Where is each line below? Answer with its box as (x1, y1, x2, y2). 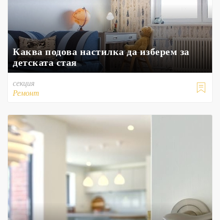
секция (13, 78, 34, 88)
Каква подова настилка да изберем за (13, 44, 190, 58)
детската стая (13, 55, 77, 69)
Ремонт (13, 87, 39, 98)
